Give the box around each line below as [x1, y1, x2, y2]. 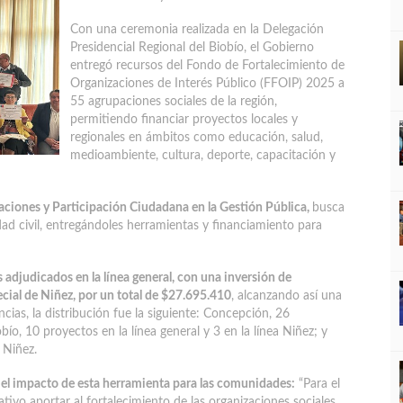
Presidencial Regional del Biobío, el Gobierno [70, 41, 314, 54]
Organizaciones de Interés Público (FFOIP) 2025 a [70, 77, 345, 90]
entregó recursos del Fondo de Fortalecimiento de [70, 59, 345, 72]
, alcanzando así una [231, 290, 342, 302]
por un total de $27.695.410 [78, 290, 231, 302]
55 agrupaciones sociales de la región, [70, 95, 277, 108]
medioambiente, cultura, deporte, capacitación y [70, 149, 336, 162]
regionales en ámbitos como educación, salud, [70, 131, 323, 144]
